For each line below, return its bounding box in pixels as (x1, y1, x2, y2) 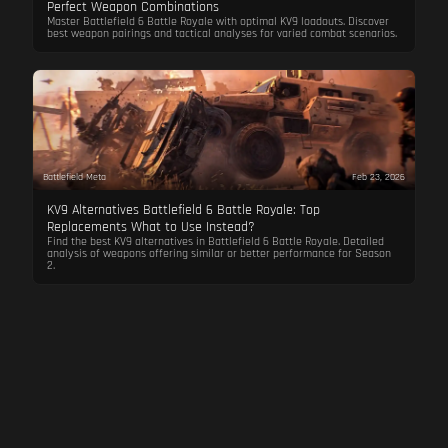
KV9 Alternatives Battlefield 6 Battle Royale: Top (46, 201, 320, 219)
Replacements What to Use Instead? (46, 218, 255, 236)
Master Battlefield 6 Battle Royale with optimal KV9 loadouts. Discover (46, 14, 389, 29)
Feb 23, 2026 (352, 169, 406, 184)
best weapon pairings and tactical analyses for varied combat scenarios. (46, 26, 397, 41)
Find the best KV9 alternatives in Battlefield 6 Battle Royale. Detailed (46, 234, 384, 249)
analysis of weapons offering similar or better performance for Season (46, 246, 391, 261)
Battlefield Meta (42, 169, 106, 184)
